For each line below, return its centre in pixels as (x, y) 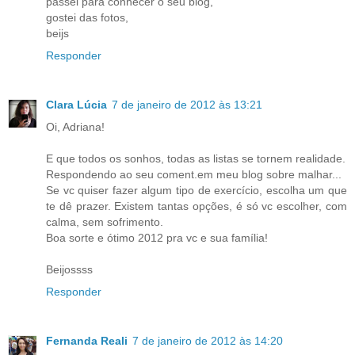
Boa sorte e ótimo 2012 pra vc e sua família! (157, 238)
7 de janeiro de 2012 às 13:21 (187, 105)
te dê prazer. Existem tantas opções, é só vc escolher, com (197, 206)
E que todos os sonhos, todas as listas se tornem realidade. (196, 159)
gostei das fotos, (87, 18)
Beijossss (69, 270)
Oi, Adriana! (75, 127)
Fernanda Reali (87, 341)
